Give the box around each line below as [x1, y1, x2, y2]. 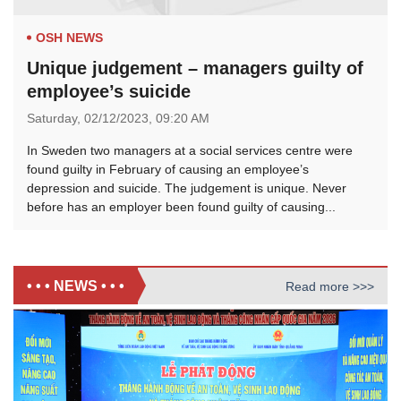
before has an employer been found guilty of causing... [27, 200, 336, 215]
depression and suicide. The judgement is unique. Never [27, 181, 346, 196]
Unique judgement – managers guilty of [27, 58, 363, 79]
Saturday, [27, 111, 84, 126]
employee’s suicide [27, 81, 191, 102]
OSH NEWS [36, 30, 103, 46]
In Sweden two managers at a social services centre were [27, 143, 353, 158]
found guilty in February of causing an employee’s [27, 162, 309, 177]
